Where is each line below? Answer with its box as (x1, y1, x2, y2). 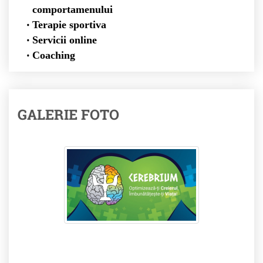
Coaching (32, 49, 75, 62)
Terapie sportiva (32, 19, 109, 31)
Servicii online (32, 34, 100, 46)
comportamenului (32, 4, 116, 16)
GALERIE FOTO (18, 105, 119, 124)
